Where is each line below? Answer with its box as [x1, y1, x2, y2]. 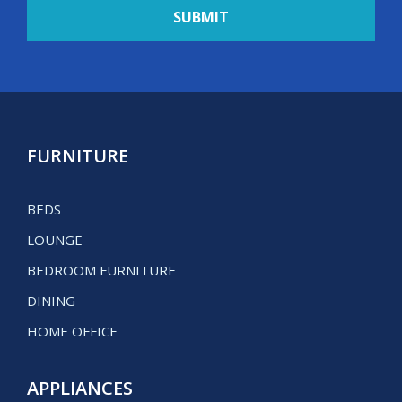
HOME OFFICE [27, 322, 118, 341]
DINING [27, 292, 75, 310]
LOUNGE [27, 231, 83, 249]
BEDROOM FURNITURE [27, 261, 176, 280]
